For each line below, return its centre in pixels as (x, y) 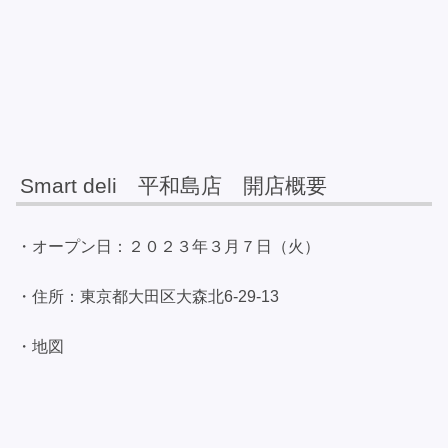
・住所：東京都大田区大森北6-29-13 (147, 296)
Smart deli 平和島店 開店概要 (174, 186)
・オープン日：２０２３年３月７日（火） (168, 246)
